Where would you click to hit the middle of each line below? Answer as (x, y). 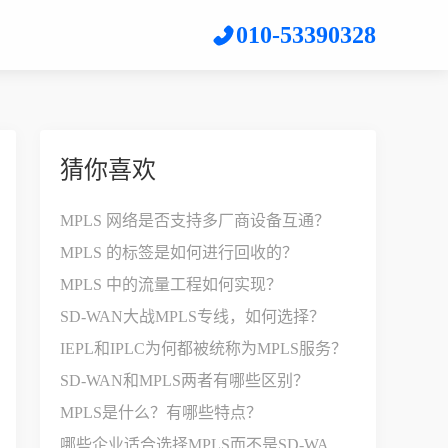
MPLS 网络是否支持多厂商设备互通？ (195, 220)
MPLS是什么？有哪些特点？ (161, 412)
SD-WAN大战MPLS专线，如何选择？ (192, 316)
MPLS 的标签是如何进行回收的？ (179, 252)
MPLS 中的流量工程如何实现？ (171, 284)
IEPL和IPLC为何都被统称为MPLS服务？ (203, 348)
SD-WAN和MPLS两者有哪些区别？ (184, 380)
